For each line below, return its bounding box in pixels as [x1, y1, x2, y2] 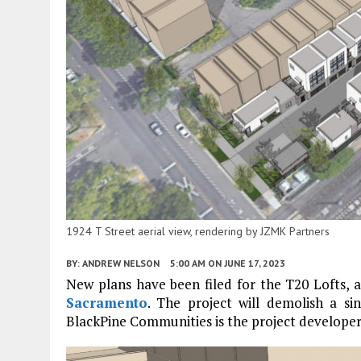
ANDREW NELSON [82, 256, 160, 269]
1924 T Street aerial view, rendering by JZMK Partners [66, 223, 330, 239]
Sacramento [66, 293, 147, 312]
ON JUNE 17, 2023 [208, 256, 285, 269]
